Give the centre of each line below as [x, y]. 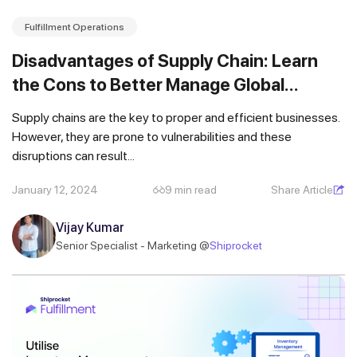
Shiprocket [236, 246]
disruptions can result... [73, 155]
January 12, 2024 [55, 189]
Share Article [302, 189]
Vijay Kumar [90, 228]
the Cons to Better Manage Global [148, 84]
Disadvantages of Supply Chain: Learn [165, 60]
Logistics [49, 108]
